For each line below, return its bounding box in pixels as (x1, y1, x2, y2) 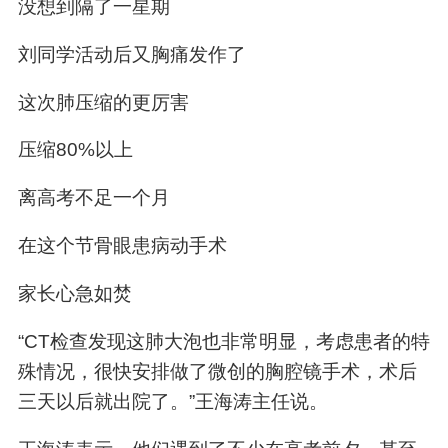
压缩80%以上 (17, 139, 133, 161)
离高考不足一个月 (17, 187, 170, 209)
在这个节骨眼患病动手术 (17, 235, 227, 257)
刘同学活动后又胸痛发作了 (17, 43, 246, 65)
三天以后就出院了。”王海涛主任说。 (17, 391, 328, 413)
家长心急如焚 (17, 283, 132, 305)
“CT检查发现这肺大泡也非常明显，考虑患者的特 (17, 331, 430, 353)
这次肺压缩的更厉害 (17, 91, 189, 113)
